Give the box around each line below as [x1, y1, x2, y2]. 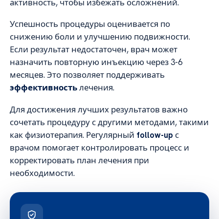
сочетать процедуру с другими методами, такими [10, 116, 209, 128]
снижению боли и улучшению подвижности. [10, 31, 190, 43]
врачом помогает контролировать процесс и [10, 142, 189, 153]
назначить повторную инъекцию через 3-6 [10, 57, 182, 68]
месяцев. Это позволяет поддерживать [10, 69, 165, 81]
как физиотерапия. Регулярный [10, 129, 136, 140]
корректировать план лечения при [10, 154, 149, 166]
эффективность [10, 82, 77, 93]
